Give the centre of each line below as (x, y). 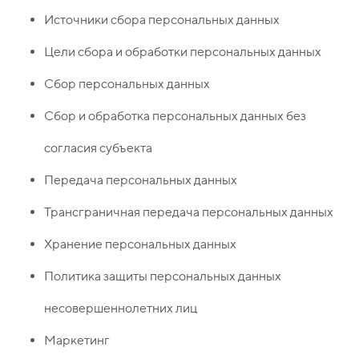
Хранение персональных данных (140, 244)
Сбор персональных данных (127, 84)
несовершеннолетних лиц (121, 309)
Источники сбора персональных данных (162, 20)
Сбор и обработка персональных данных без (175, 116)
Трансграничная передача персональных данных (189, 212)
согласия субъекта (98, 148)
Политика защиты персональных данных (163, 276)
